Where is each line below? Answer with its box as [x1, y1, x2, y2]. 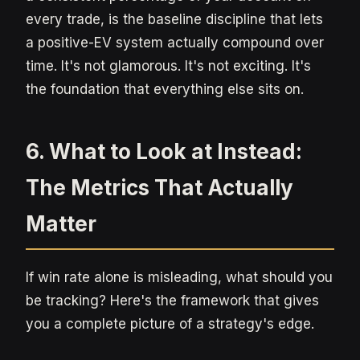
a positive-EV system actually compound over [26, 35, 324, 51]
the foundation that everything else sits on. [26, 81, 304, 97]
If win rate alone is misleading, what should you [26, 269, 333, 285]
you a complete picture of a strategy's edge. [26, 316, 314, 332]
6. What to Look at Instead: [26, 139, 302, 164]
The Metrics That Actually [26, 175, 293, 200]
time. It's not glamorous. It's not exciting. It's [26, 58, 311, 74]
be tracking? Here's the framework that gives [26, 292, 319, 309]
